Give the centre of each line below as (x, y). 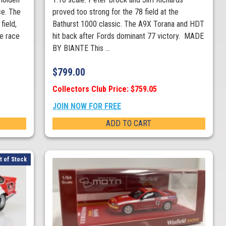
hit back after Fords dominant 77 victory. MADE (128, 36)
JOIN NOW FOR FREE (87, 106)
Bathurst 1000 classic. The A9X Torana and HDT (128, 24)
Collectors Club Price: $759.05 (104, 89)
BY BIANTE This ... (81, 48)
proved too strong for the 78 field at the (115, 12)
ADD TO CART (129, 124)
